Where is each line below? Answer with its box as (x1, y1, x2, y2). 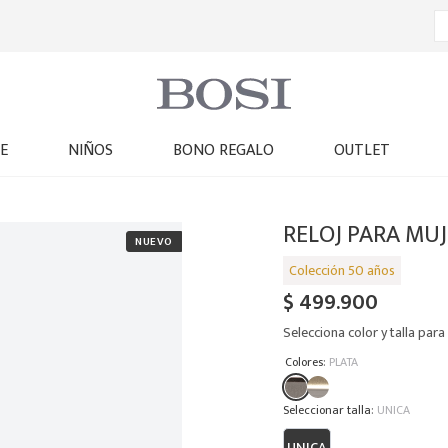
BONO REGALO (172, 137, 274, 164)
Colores (284, 351, 323, 372)
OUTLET (333, 137, 390, 164)
